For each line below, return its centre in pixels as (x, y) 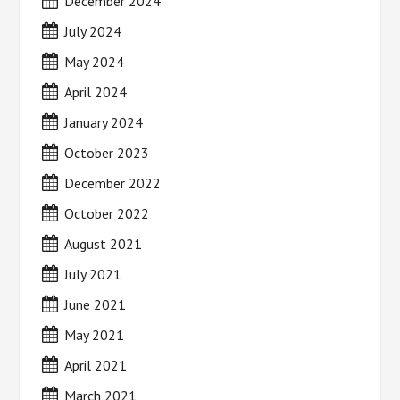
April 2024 (96, 92)
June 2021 (96, 304)
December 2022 (113, 183)
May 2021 (95, 334)
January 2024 (104, 122)
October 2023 (107, 152)
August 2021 (104, 243)
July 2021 (93, 274)
